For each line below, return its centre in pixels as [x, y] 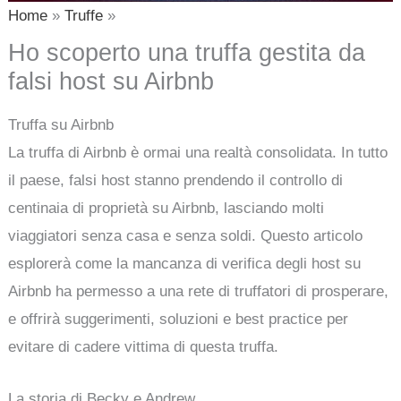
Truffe [84, 15]
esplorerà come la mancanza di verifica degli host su [185, 263]
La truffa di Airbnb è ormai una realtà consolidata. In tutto [198, 152]
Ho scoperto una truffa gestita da [187, 52]
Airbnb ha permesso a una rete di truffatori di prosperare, [199, 291]
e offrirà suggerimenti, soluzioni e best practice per [179, 319]
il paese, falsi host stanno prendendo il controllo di [176, 180]
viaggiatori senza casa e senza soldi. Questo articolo [186, 235]
